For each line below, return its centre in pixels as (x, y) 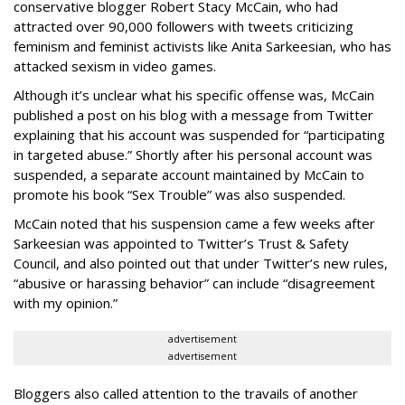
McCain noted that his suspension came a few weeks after (194, 223)
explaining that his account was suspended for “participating (199, 135)
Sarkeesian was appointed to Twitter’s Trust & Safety (181, 243)
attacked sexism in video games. (115, 66)
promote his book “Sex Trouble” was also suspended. (179, 194)
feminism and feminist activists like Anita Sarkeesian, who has (202, 46)
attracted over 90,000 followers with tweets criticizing (184, 26)
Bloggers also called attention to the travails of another (186, 393)
